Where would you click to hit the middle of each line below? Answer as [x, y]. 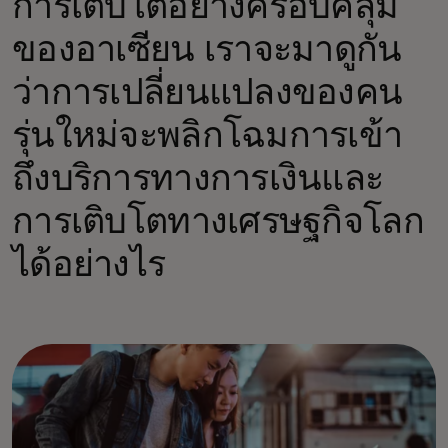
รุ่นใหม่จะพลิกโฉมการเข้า [207, 137]
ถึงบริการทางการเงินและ [198, 180]
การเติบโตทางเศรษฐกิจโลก [218, 223]
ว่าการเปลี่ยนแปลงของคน [207, 94]
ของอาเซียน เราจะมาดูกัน [207, 51]
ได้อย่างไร [89, 266]
